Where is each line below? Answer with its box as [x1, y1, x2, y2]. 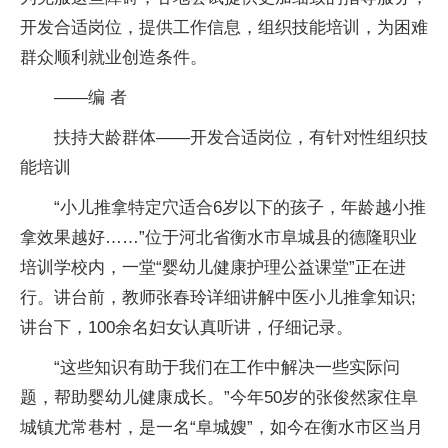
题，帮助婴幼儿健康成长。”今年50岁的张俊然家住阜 [20, 388, 418, 407]
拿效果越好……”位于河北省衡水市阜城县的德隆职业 [20, 228, 417, 247]
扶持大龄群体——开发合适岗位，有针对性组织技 [54, 128, 428, 147]
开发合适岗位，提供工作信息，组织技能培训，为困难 [20, 18, 428, 37]
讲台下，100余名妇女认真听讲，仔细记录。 [20, 318, 353, 337]
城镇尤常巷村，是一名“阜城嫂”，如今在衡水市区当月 [20, 418, 423, 437]
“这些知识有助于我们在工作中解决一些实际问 [54, 358, 400, 377]
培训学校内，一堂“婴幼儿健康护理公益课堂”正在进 [20, 258, 406, 277]
